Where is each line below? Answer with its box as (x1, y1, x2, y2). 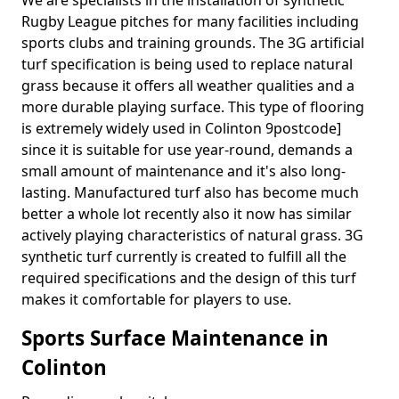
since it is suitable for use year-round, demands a (21, 140, 353, 159)
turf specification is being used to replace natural (21, 54, 353, 74)
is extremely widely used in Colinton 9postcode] (21, 118, 341, 138)
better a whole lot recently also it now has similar (21, 204, 352, 224)
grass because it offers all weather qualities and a (21, 76, 354, 95)
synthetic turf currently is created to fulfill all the (21, 247, 346, 266)
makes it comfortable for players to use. (21, 289, 291, 309)
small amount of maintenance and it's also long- (21, 161, 346, 181)
